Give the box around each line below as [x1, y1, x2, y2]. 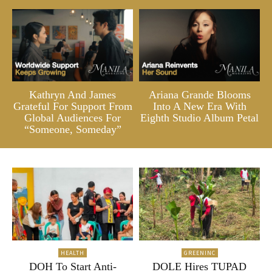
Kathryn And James [29, 89, 116, 101]
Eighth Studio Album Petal [140, 112, 259, 124]
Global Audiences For [24, 112, 121, 124]
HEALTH [61, 248, 84, 257]
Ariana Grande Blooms [148, 89, 251, 101]
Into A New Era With [152, 100, 246, 113]
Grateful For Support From [13, 100, 132, 113]
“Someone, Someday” [24, 123, 121, 136]
